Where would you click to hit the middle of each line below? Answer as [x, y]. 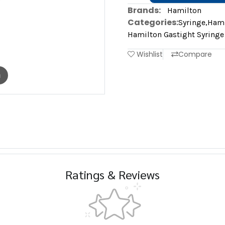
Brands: [144, 10]
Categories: [153, 22]
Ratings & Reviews [113, 174]
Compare [195, 54]
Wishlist [150, 54]
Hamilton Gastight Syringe [176, 34]
